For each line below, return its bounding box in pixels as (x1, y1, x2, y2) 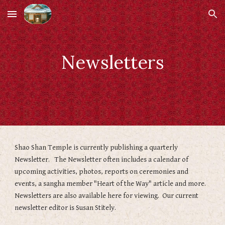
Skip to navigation (154, 14, 217, 23)
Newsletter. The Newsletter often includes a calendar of (15, 155, 189, 164)
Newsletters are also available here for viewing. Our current (15, 191, 199, 200)
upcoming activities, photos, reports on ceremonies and (15, 167, 189, 176)
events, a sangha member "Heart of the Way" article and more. (15, 179, 208, 188)
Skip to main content (8, 14, 79, 23)
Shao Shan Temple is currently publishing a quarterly (15, 143, 178, 152)
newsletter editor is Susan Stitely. (15, 203, 117, 212)
